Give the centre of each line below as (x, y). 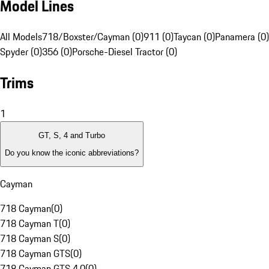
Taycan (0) (194, 37)
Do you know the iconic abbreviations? (72, 153)
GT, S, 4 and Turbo (72, 136)
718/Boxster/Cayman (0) (93, 37)
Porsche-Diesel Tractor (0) (125, 52)
